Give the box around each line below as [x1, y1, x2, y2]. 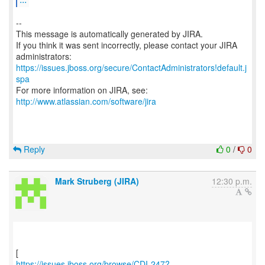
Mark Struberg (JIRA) [55, 175, 139, 187]
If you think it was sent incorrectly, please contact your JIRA [16, 39, 237, 51]
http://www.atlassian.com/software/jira [16, 95, 156, 107]
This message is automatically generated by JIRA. [16, 28, 203, 40]
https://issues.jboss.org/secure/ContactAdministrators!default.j [16, 62, 247, 73]
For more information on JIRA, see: [16, 84, 148, 96]
